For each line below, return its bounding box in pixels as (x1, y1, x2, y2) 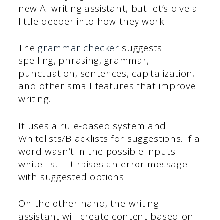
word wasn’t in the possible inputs (18, 144, 176, 158)
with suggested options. (18, 170, 126, 183)
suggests (119, 41, 163, 55)
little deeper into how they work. (18, 14, 166, 27)
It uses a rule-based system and (18, 119, 166, 132)
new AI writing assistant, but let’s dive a (18, 1, 198, 15)
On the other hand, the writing (18, 197, 159, 210)
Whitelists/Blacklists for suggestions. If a (18, 132, 200, 145)
